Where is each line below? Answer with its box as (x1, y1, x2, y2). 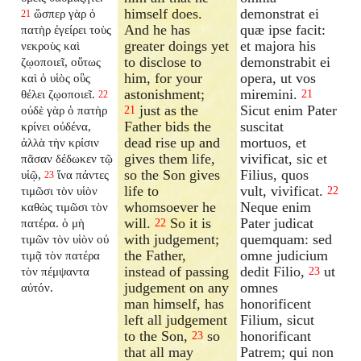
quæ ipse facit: (240, 21, 326, 38)
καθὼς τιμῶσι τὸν (21, 199, 109, 214)
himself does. (124, 5, 203, 22)
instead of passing (124, 263, 230, 280)
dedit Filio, (240, 263, 305, 280)
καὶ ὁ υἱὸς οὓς (21, 70, 91, 85)
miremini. (240, 85, 298, 102)
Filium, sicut (240, 311, 315, 328)
